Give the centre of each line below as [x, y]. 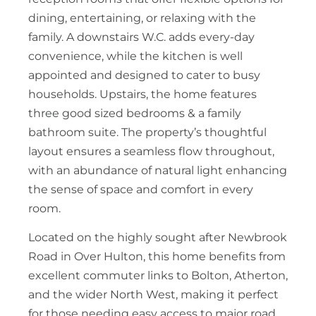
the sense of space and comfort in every [141, 189]
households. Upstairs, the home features [142, 94]
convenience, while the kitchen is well [135, 56]
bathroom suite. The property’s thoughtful [147, 132]
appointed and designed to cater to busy [144, 75]
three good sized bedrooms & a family [135, 113]
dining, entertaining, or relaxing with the [142, 18]
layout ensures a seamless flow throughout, [151, 151]
